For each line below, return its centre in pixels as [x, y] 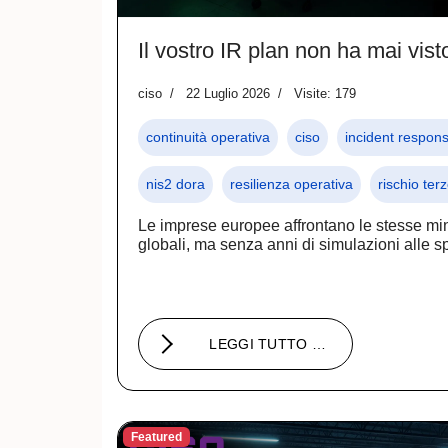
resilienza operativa [291, 183]
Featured [156, 436]
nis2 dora [175, 183]
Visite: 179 [325, 93]
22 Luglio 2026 [228, 93]
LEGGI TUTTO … [268, 343]
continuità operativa [208, 136]
